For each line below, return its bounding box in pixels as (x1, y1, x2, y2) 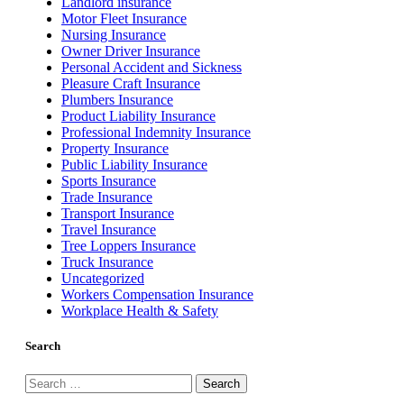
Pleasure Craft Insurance (61, 76, 200, 92)
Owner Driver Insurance (61, 43, 200, 60)
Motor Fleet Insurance (61, 11, 187, 27)
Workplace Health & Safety (61, 303, 218, 319)
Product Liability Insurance (61, 108, 216, 124)
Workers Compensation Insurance (61, 287, 253, 303)
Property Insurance (61, 141, 169, 157)
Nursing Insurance (61, 27, 166, 43)
